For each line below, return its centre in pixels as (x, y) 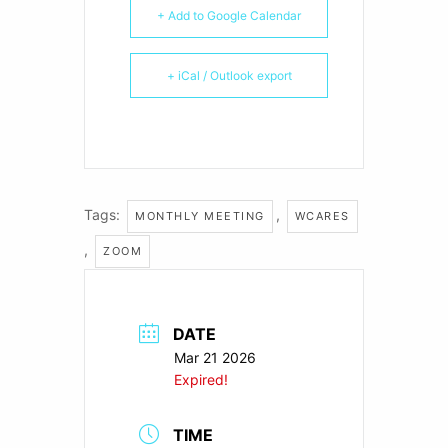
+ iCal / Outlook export (229, 75)
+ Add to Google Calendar (229, 15)
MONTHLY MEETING (200, 215)
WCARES (322, 215)
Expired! (201, 379)
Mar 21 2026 (215, 357)
